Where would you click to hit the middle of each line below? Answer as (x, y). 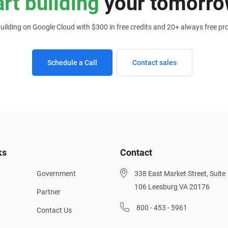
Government (56, 174)
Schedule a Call (72, 63)
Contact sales (154, 63)
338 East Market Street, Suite (180, 174)
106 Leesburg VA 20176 (172, 187)
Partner (49, 192)
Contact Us (54, 210)
